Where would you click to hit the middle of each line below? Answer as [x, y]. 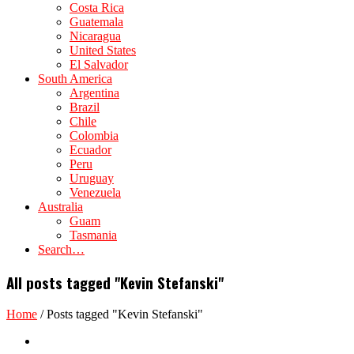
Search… [61, 249]
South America [75, 79]
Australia [60, 207]
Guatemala [96, 22]
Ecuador [90, 150]
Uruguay [92, 178]
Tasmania [93, 235]
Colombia [94, 136]
